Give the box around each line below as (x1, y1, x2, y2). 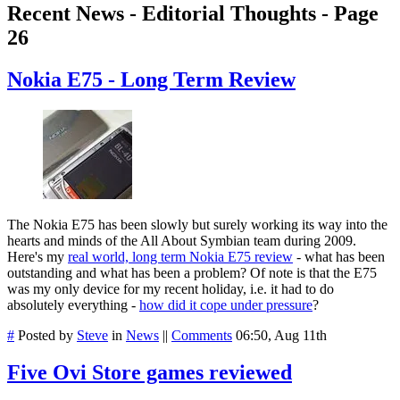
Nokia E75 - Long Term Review (7, 67, 296, 91)
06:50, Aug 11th (236, 327, 327, 343)
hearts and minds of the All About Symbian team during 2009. (7, 232, 356, 248)
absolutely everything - (7, 296, 139, 312)
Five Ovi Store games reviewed (7, 361, 292, 385)
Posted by (14, 327, 77, 343)
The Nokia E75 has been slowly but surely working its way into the (7, 216, 387, 232)
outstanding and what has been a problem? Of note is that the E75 (7, 264, 377, 280)
